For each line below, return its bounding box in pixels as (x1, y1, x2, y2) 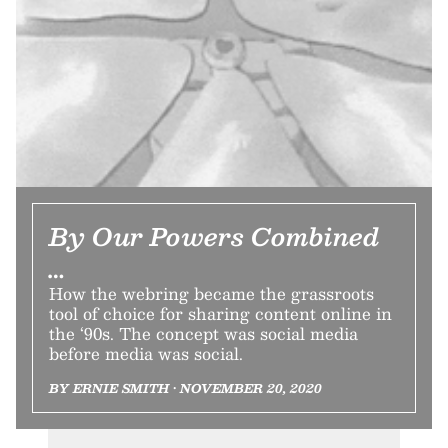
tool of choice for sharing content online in (49, 299, 392, 327)
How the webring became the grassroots (49, 279, 374, 307)
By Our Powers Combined (49, 215, 380, 256)
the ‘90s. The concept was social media (49, 319, 358, 347)
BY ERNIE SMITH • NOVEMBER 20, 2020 (49, 377, 322, 398)
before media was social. (49, 339, 243, 367)
